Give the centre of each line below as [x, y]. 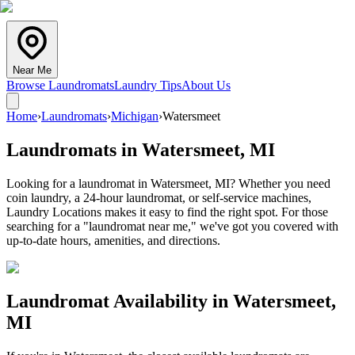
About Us [206, 85]
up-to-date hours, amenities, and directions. [113, 240]
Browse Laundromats [60, 85]
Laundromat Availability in [120, 301]
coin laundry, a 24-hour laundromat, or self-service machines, [159, 197]
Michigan [135, 116]
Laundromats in [74, 149]
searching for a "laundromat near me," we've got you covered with [172, 226]
